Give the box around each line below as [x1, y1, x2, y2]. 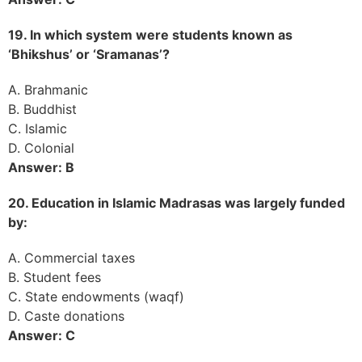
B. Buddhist [8, 100, 77, 117]
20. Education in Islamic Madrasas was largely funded [8, 194, 345, 211]
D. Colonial [8, 139, 74, 156]
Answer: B [8, 158, 74, 175]
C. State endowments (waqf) [8, 288, 184, 305]
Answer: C [8, 326, 75, 343]
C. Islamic [8, 120, 67, 137]
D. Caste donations [8, 307, 124, 324]
